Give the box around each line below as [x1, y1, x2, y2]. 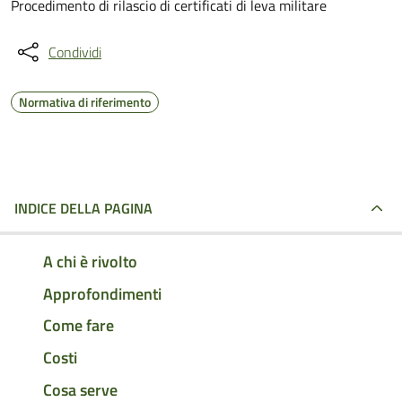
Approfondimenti [43, 281, 162, 306]
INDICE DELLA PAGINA [14, 197, 153, 219]
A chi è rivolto [43, 249, 137, 274]
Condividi [48, 41, 101, 63]
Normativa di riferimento [19, 92, 151, 111]
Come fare [43, 313, 114, 338]
